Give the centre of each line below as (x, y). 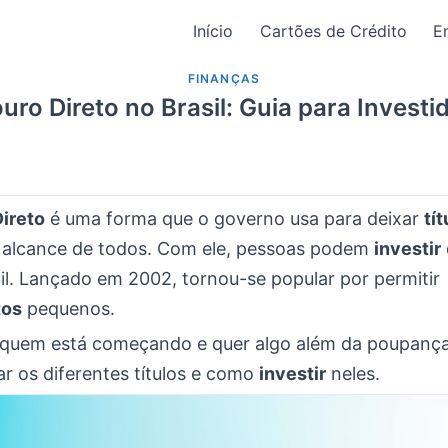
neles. (353, 373)
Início (213, 31)
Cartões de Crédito (333, 31)
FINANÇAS (224, 78)
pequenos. (68, 308)
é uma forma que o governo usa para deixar (234, 218)
